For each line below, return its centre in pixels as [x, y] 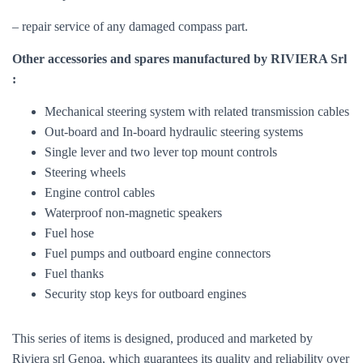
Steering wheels [85, 172]
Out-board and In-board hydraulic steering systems [174, 132]
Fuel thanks [74, 273]
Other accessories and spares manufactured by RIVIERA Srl [179, 59]
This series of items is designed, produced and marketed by [162, 338]
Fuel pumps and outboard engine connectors [158, 253]
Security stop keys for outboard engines [145, 294]
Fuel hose [69, 233]
